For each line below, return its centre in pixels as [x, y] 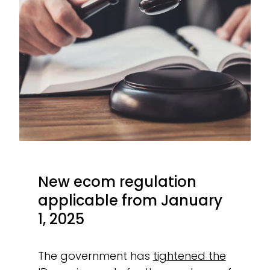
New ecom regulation [117, 181]
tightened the [189, 256]
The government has [95, 256]
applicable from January [130, 200]
